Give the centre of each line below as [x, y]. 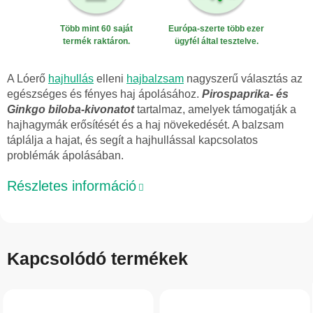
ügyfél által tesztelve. [216, 42]
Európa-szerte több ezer [217, 29]
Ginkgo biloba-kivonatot [71, 109]
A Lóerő [28, 78]
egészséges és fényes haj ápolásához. [104, 94]
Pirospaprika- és [245, 94]
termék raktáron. [97, 42]
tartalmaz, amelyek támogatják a [215, 109]
